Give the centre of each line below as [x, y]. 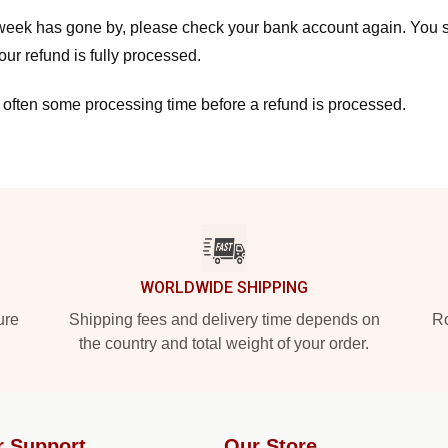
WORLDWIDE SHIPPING [224, 288]
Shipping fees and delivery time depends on [224, 320]
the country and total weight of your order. [224, 344]
